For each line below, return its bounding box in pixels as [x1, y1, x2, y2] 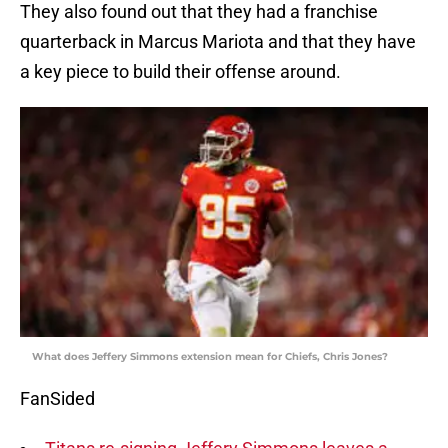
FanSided [20, 388, 95, 410]
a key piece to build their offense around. [20, 61, 341, 83]
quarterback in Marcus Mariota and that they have [20, 31, 416, 53]
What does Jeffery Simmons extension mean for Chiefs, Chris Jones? [32, 350, 388, 364]
